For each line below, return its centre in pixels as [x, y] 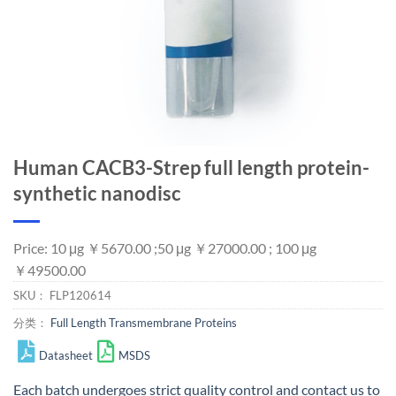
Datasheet [66, 355]
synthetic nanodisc [97, 193]
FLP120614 [80, 295]
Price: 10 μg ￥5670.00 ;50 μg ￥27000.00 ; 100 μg [165, 248]
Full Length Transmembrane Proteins [144, 323]
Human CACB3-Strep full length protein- [191, 168]
